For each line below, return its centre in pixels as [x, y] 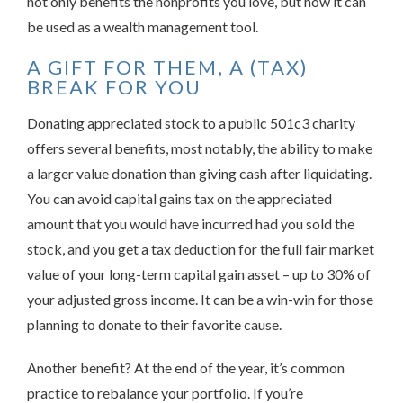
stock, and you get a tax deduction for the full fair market [201, 248]
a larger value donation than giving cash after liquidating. [199, 173]
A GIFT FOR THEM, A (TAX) [168, 67]
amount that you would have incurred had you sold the [191, 223]
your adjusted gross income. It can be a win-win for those [200, 299]
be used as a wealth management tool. [143, 26]
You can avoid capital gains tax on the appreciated [179, 198]
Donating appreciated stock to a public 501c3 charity [191, 122]
